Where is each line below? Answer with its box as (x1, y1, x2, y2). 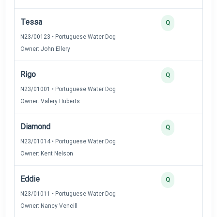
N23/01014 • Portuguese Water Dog (20, 138, 116, 145)
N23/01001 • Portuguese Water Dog (20, 85, 116, 93)
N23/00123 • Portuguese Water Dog (20, 33, 116, 40)
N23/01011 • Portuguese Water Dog (20, 190, 116, 197)
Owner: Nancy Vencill (20, 202, 77, 209)
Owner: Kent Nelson (20, 150, 73, 157)
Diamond (20, 122, 50, 131)
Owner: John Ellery (20, 45, 70, 52)
